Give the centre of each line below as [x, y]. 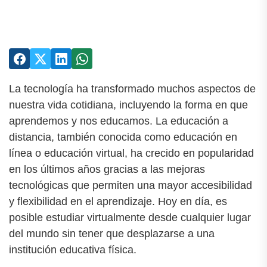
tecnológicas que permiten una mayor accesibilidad [131, 185]
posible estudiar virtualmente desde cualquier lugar [130, 218]
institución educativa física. [73, 250]
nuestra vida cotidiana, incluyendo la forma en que [128, 105]
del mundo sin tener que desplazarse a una [112, 234]
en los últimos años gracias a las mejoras [107, 169]
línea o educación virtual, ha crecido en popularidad [131, 153]
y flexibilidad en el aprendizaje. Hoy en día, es [118, 201]
